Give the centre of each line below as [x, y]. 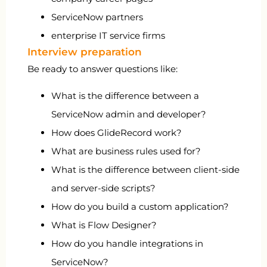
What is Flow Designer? [104, 225]
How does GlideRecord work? [117, 133]
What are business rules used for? [126, 151]
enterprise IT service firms [108, 35]
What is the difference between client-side [145, 170]
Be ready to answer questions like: [103, 69]
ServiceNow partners [97, 17]
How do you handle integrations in [127, 244]
